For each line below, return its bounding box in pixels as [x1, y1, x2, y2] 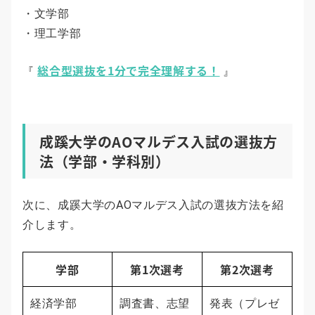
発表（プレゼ [210, 297, 280, 311]
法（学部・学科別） [39, 151, 170, 172]
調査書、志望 [120, 297, 190, 311]
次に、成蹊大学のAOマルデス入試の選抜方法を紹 [22, 198, 284, 212]
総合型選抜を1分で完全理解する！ [37, 62, 220, 79]
